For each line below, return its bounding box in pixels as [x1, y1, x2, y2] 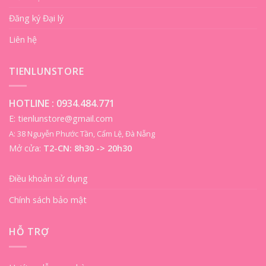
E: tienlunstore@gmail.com [9, 113, 113, 125]
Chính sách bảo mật [9, 194, 87, 206]
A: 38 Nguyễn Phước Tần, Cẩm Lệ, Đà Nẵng [9, 128, 155, 140]
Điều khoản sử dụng [9, 173, 88, 185]
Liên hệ [9, 33, 37, 45]
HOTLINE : [9, 97, 56, 110]
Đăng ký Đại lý [9, 12, 64, 24]
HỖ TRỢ [9, 225, 49, 239]
